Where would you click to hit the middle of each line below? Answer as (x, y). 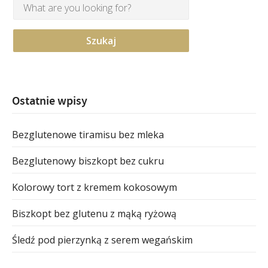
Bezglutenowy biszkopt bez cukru (88, 161)
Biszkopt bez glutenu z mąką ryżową (94, 213)
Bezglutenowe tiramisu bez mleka (88, 134)
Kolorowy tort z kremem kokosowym (95, 187)
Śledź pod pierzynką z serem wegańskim (102, 240)
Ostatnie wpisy (50, 101)
